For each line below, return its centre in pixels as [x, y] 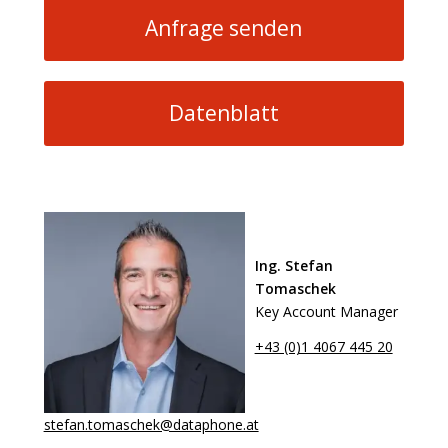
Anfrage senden [224, 28]
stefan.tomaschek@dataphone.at [151, 424]
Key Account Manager [326, 311]
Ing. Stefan [293, 265]
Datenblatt [223, 113]
